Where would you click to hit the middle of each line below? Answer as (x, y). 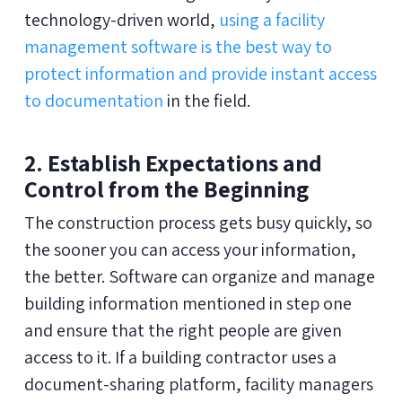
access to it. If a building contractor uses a (180, 357)
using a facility (271, 19)
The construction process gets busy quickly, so (198, 222)
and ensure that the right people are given (183, 330)
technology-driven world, (121, 19)
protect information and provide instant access (200, 73)
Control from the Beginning (166, 188)
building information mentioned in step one (188, 303)
